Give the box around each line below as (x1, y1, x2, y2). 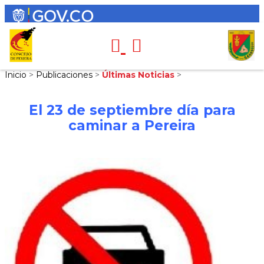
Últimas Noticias (102, 70, 177, 80)
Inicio (5, 70, 29, 80)
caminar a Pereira (68, 117, 196, 134)
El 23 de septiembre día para (28, 101, 236, 118)
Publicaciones (36, 70, 95, 80)
